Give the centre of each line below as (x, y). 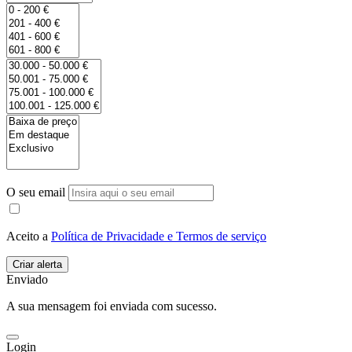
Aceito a (29, 236)
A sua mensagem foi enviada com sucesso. (112, 306)
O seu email (37, 192)
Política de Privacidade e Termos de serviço (159, 236)
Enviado (27, 279)
